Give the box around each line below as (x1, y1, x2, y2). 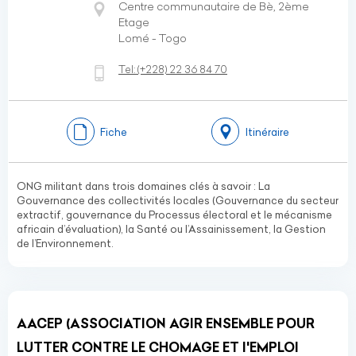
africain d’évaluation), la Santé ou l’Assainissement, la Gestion (17, 222, 326, 235)
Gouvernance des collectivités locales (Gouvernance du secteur (17, 194, 339, 207)
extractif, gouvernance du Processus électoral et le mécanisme (17, 208, 332, 221)
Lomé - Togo (118, 31, 187, 45)
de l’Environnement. (17, 237, 114, 250)
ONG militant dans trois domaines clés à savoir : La (17, 180, 270, 192)
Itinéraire (245, 125, 289, 138)
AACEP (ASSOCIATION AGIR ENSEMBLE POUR (17, 315, 315, 331)
